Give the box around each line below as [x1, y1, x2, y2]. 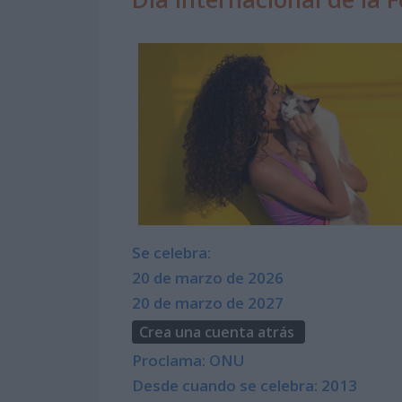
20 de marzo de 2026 [132, 267, 284, 289]
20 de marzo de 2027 [132, 293, 284, 314]
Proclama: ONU [132, 350, 246, 371]
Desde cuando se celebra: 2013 [132, 375, 358, 397]
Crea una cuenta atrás [139, 322, 295, 343]
